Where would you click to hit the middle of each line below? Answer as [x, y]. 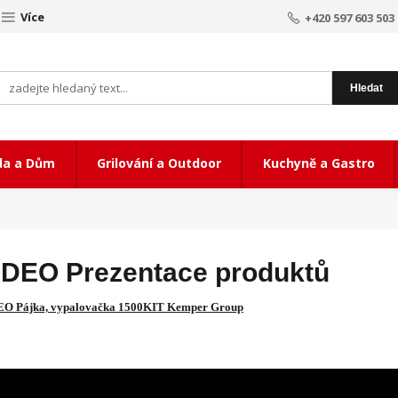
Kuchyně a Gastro [318, 163]
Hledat [367, 88]
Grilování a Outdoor [159, 163]
